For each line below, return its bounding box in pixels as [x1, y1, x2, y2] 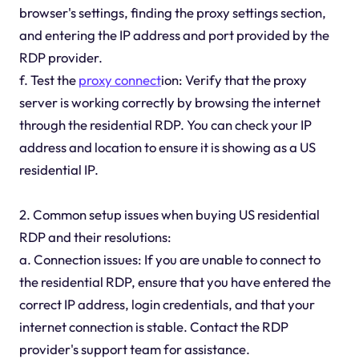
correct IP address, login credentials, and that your [18, 296, 315, 313]
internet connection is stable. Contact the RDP [18, 318, 288, 336]
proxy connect [78, 71, 161, 89]
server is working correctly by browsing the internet [18, 94, 321, 111]
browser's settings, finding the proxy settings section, [18, 4, 326, 22]
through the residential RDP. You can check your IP [18, 116, 312, 134]
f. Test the [18, 71, 79, 89]
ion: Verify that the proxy [160, 71, 307, 89]
